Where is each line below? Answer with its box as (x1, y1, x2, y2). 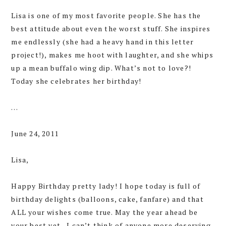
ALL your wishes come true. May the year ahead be (11, 207, 198, 217)
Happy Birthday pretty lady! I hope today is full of (11, 181, 201, 191)
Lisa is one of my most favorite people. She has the (11, 11, 201, 21)
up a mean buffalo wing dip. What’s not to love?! (11, 63, 191, 73)
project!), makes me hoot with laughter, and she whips (11, 50, 213, 60)
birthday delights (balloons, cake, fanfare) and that (11, 194, 204, 204)
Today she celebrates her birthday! (11, 76, 142, 86)
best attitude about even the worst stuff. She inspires (11, 24, 211, 34)
